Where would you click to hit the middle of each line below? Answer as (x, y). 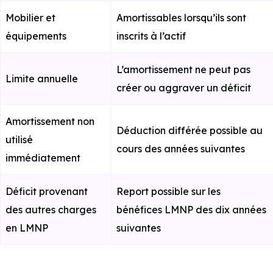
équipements (36, 36)
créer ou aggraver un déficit (184, 88)
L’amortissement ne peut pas (183, 69)
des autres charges (51, 210)
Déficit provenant (47, 191)
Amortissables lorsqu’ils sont (181, 18)
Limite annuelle (42, 79)
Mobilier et (30, 18)
